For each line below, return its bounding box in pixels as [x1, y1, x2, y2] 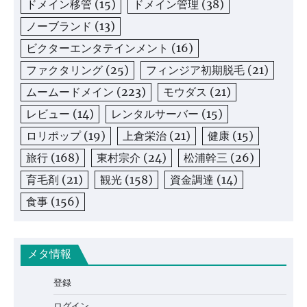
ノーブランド [26, 19, 92, 34]
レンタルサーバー [111, 107, 199, 121]
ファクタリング [26, 63, 103, 77]
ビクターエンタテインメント [26, 41, 169, 56]
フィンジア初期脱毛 [146, 63, 245, 77]
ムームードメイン [26, 85, 114, 99]
